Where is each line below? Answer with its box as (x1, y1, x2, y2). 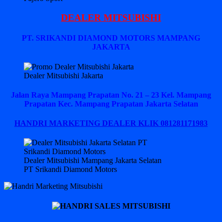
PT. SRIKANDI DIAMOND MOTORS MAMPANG (22, 34, 200, 43)
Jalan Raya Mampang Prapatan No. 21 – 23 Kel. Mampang (11, 90, 211, 99)
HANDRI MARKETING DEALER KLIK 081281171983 (14, 119, 208, 128)
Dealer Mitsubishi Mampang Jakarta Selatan (24, 156, 162, 165)
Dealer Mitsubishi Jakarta (24, 71, 103, 80)
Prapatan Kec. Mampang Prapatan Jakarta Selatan (24, 99, 198, 108)
